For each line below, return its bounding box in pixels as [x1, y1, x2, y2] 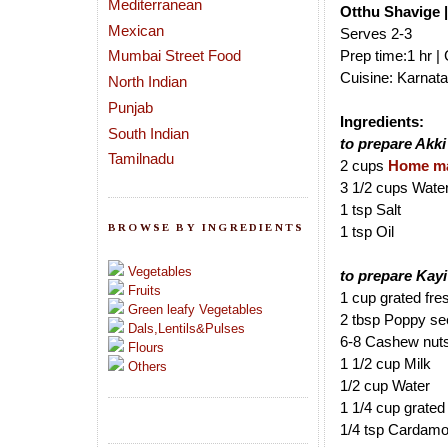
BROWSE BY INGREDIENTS [108, 221, 305, 233]
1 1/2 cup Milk [340, 355, 431, 373]
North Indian [108, 73, 187, 90]
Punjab [108, 98, 153, 116]
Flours [128, 340, 164, 356]
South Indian [108, 124, 189, 142]
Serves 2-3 [340, 25, 412, 43]
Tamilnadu [108, 150, 174, 168]
